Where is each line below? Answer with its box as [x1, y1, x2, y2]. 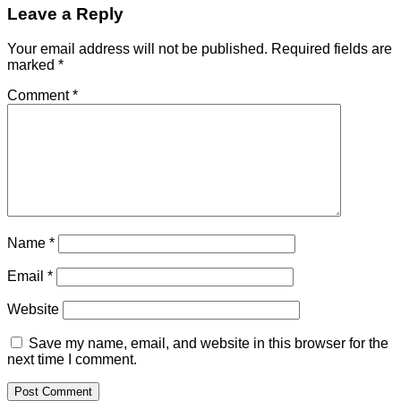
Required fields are [271, 41, 392, 57]
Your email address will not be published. [7, 41, 268, 57]
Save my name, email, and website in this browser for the [29, 336, 388, 352]
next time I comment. [7, 352, 137, 368]
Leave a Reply [7, 4, 124, 24]
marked [7, 57, 58, 73]
